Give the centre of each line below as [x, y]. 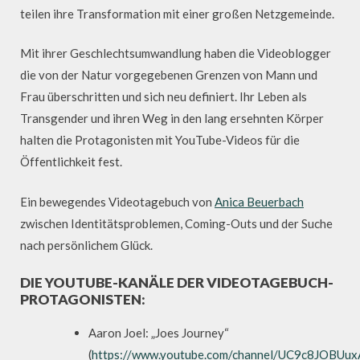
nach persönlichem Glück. [86, 245]
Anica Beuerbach [259, 201]
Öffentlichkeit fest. [71, 162]
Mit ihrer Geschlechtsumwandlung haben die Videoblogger [176, 53]
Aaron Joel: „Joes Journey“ [159, 332]
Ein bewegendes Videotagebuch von [117, 201]
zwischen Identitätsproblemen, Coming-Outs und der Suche [176, 223]
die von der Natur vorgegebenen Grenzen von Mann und [169, 75]
